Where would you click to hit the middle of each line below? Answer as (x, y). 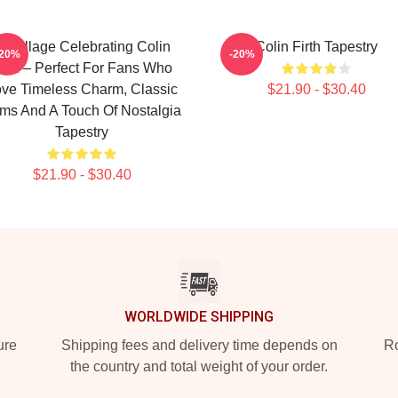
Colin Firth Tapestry (316, 47)
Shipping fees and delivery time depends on (199, 345)
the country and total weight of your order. (199, 366)
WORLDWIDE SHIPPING (199, 317)
